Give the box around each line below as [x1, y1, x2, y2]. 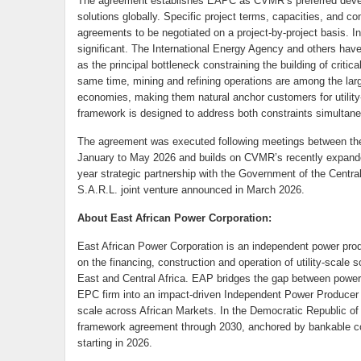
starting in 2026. [77, 337, 152, 349]
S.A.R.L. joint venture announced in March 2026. [77, 184, 305, 196]
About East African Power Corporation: [77, 212, 275, 224]
